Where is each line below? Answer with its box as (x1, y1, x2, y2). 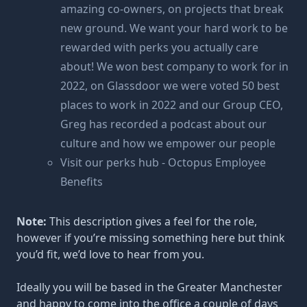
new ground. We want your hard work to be (60, 21, 288, 36)
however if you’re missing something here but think (16, 230, 285, 245)
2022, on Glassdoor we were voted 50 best (60, 78, 280, 93)
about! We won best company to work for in (60, 59, 288, 74)
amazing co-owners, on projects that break (60, 1, 284, 16)
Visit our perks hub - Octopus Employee (60, 155, 266, 170)
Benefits (60, 174, 103, 189)
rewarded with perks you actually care (60, 40, 258, 55)
